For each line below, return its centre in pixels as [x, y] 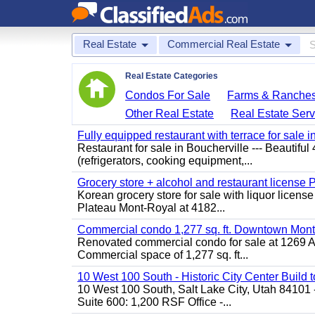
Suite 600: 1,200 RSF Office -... [154, 302]
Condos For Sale [168, 95]
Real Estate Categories [172, 76]
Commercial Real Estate [224, 44]
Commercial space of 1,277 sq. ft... [163, 255]
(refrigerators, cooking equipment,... [165, 161]
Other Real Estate [170, 114]
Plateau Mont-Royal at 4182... [151, 208]
